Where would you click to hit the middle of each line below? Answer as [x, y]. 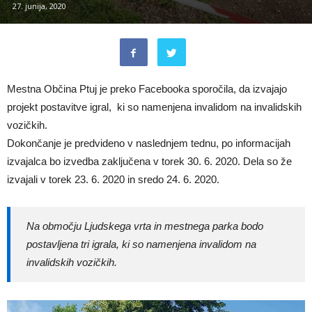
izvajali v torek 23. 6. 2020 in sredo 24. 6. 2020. [113, 179]
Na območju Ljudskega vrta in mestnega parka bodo [145, 226]
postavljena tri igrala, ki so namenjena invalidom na [141, 244]
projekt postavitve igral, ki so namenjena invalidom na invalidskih [154, 107]
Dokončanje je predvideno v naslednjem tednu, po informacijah [149, 143]
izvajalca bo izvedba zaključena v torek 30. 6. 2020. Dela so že [149, 161]
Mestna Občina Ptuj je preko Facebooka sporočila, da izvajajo [147, 88]
